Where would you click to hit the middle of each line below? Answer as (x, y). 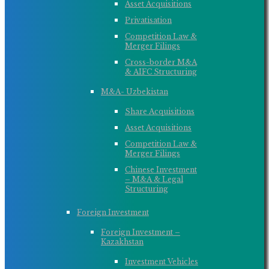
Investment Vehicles (162, 261)
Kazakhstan (122, 242)
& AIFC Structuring (161, 72)
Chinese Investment (161, 170)
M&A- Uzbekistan (134, 92)
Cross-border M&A (161, 62)
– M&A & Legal (154, 179)
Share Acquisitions (160, 111)
